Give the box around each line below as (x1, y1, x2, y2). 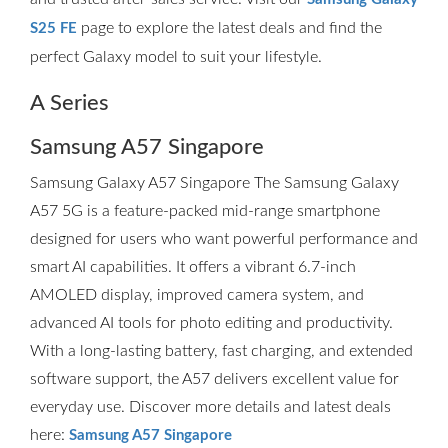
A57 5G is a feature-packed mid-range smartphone (30, 203, 380, 219)
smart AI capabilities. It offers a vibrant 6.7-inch (30, 259, 356, 275)
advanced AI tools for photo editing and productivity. (30, 315, 393, 331)
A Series (30, 92, 109, 114)
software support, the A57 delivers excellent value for (30, 371, 399, 387)
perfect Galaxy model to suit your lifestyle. (30, 49, 322, 65)
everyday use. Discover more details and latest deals (30, 399, 391, 415)
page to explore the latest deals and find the (77, 20, 382, 36)
